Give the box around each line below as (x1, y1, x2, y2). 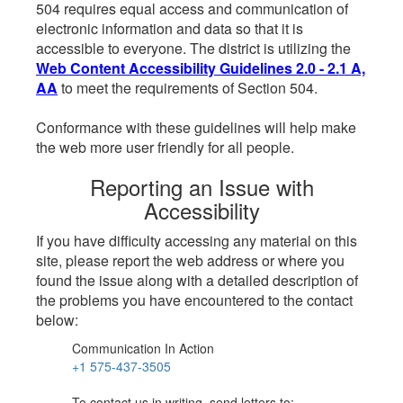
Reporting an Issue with (89, 171, 314, 202)
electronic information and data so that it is (36, 18, 303, 39)
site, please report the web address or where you (36, 250, 345, 271)
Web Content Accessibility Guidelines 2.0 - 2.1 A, (36, 58, 365, 78)
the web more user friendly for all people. (36, 137, 294, 157)
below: (36, 309, 78, 330)
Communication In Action (72, 339, 214, 357)
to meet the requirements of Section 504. (58, 77, 318, 98)
